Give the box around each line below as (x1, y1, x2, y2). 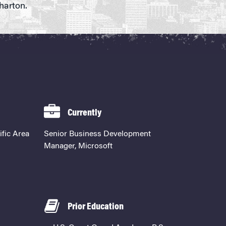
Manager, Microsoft (44, 142, 113, 151)
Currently (68, 108, 102, 119)
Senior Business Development (44, 130, 151, 139)
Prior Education (68, 202, 124, 212)
